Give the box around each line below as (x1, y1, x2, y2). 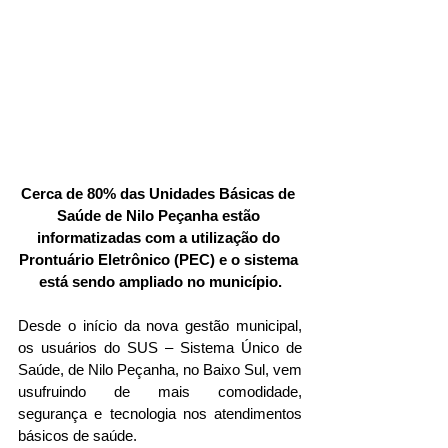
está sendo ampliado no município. (38, 273, 282, 291)
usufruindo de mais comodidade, (18, 383, 302, 401)
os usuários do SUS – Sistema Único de (18, 339, 302, 357)
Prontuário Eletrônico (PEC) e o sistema (18, 251, 302, 269)
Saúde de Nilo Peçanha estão (56, 207, 264, 225)
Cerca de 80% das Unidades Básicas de (21, 185, 299, 203)
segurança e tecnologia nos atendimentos (18, 405, 302, 423)
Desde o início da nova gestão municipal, (18, 317, 302, 335)
